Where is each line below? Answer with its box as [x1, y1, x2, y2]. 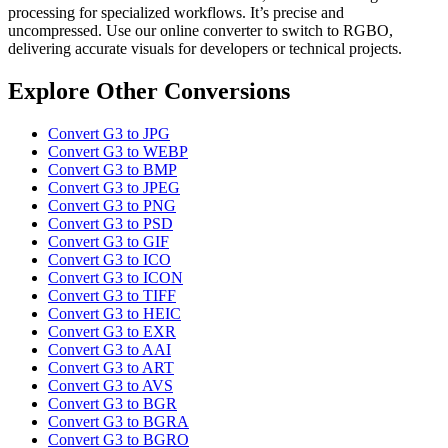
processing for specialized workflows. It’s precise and [8, 4, 344, 22]
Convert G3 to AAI [48, 341, 171, 359]
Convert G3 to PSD [48, 215, 173, 233]
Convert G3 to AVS [48, 377, 173, 395]
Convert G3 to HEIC [48, 305, 181, 323]
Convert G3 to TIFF [48, 287, 176, 305]
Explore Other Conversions [8, 78, 290, 105]
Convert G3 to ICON [48, 269, 183, 287]
